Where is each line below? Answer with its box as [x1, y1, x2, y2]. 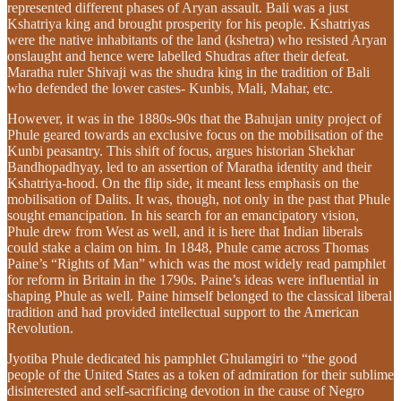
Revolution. [7, 320, 73, 336]
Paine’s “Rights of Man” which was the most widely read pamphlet [7, 255, 386, 271]
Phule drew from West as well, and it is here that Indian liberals [7, 223, 363, 239]
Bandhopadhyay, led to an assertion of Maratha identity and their [7, 158, 371, 175]
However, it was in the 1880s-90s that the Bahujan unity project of [7, 110, 381, 126]
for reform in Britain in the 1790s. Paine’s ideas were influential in [7, 271, 379, 287]
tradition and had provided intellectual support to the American [7, 303, 359, 320]
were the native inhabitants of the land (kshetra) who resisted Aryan [7, 31, 387, 47]
